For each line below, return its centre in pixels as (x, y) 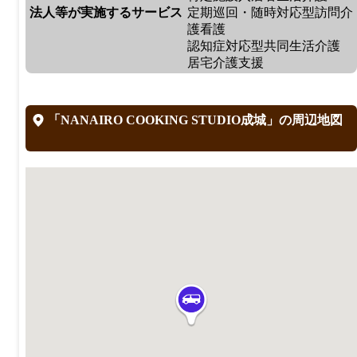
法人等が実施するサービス (106, 12)
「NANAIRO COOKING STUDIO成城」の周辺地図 (194, 120)
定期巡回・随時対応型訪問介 (270, 12)
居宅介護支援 (226, 62)
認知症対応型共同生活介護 (264, 45)
